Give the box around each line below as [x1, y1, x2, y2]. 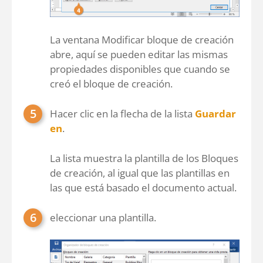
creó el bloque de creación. [50, 77, 173, 91]
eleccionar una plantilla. [50, 211, 156, 225]
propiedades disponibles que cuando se [50, 62, 230, 76]
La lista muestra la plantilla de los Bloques [50, 151, 238, 166]
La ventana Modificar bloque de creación [50, 33, 234, 47]
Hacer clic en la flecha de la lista [50, 107, 195, 121]
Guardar [195, 107, 236, 121]
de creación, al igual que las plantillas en [50, 166, 230, 180]
